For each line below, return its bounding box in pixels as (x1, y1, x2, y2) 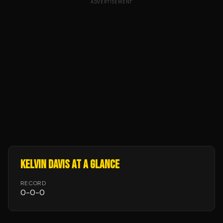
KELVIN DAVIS (20, 157, 70, 172)
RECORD (20, 179, 46, 187)
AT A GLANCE (70, 157, 119, 172)
